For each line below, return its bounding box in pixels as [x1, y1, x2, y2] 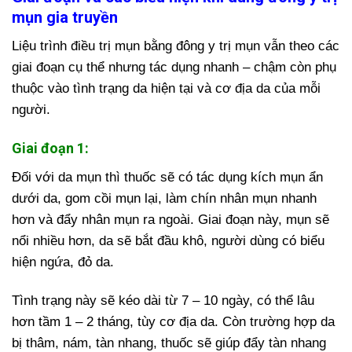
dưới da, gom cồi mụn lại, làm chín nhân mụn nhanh [12, 191, 317, 207]
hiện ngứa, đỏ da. [12, 255, 114, 270]
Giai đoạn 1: [12, 140, 89, 157]
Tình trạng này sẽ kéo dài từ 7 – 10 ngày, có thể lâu [12, 293, 314, 309]
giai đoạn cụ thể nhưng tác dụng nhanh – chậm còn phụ [12, 60, 336, 75]
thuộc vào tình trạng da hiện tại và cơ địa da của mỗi [12, 81, 321, 97]
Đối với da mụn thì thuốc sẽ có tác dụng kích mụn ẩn [12, 170, 323, 185]
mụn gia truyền [12, 8, 118, 27]
